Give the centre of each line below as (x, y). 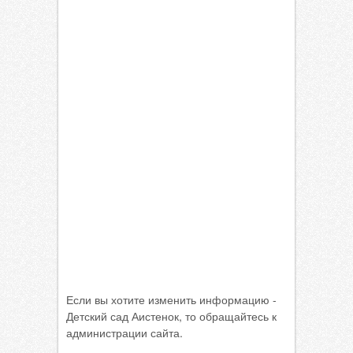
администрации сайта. (124, 333)
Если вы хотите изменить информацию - (171, 299)
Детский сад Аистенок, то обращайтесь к (171, 316)
